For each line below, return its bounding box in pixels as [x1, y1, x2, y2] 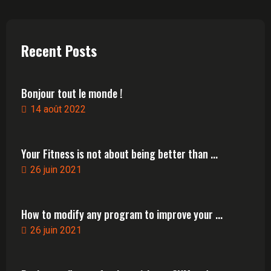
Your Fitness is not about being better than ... [21, 146, 218, 162]
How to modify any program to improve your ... [21, 206, 223, 222]
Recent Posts [21, 41, 97, 61]
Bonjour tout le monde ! [21, 85, 122, 101]
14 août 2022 [30, 103, 86, 115]
